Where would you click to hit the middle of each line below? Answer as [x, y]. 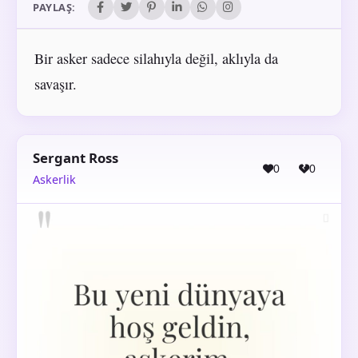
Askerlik [54, 179]
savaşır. [55, 84]
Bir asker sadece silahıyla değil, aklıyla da [156, 58]
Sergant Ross [76, 157]
